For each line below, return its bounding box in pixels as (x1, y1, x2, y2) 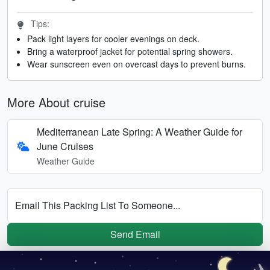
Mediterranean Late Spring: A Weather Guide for (37, 124, 243, 139)
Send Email (110, 227, 160, 241)
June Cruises (37, 139, 94, 153)
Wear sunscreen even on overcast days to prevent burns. (27, 57, 246, 70)
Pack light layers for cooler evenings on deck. (27, 32, 199, 45)
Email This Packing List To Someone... (15, 198, 180, 212)
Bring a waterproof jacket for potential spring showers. (27, 45, 233, 57)
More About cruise (7, 93, 105, 111)
